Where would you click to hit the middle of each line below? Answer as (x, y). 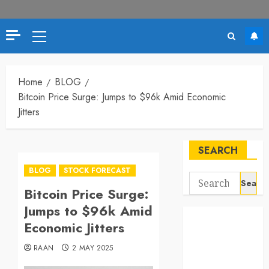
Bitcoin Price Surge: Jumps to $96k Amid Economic (122, 97)
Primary (53, 38)
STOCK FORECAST (97, 171)
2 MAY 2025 (93, 248)
